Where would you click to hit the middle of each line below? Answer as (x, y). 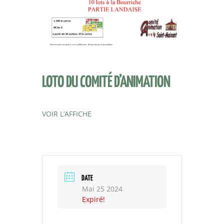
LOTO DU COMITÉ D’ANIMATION (106, 83)
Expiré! (93, 199)
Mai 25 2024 (102, 189)
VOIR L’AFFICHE (67, 114)
